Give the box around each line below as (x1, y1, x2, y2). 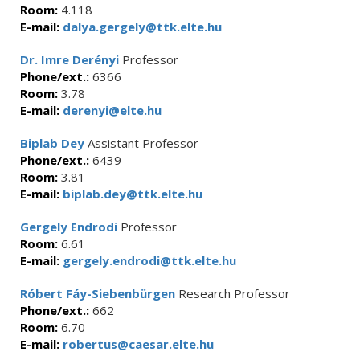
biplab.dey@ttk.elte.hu (59, 186, 202, 202)
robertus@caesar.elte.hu (59, 336, 214, 352)
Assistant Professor (84, 135, 198, 151)
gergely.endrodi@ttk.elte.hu (59, 252, 236, 268)
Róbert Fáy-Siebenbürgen (20, 285, 175, 301)
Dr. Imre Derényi (20, 51, 119, 67)
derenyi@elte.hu (59, 102, 162, 118)
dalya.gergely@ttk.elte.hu (59, 18, 222, 35)
